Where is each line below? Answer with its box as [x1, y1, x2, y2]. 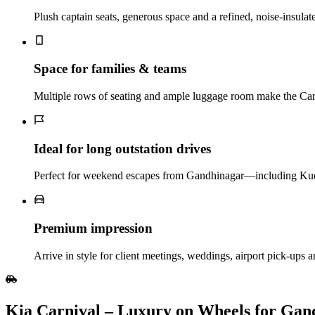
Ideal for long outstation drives [34, 141, 211, 156]
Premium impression [34, 221, 153, 236]
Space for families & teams [34, 61, 186, 77]
